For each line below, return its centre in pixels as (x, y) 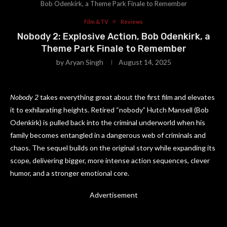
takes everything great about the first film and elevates (127, 97)
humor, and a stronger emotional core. (70, 173)
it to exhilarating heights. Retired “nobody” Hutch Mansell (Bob (109, 110)
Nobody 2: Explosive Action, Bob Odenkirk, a (113, 37)
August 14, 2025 (145, 62)
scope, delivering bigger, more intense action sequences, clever (110, 161)
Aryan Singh (84, 62)
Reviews (132, 22)
